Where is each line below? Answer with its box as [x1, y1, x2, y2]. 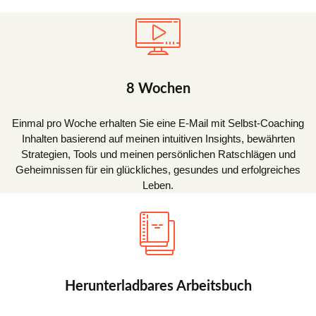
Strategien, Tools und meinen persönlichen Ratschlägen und [20, 147, 296, 160]
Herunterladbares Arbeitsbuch [64, 279, 252, 293]
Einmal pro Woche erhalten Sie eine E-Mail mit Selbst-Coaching [12, 116, 304, 129]
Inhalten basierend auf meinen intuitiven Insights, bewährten [21, 132, 295, 145]
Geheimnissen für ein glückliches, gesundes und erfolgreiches [16, 163, 300, 176]
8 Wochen [126, 81, 190, 96]
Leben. [142, 178, 174, 191]
